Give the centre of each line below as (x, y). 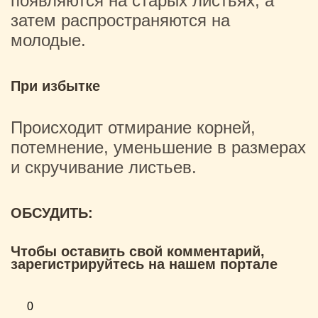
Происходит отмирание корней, (133, 127)
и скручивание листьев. (104, 167)
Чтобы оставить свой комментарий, (138, 251)
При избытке (55, 86)
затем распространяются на (120, 20)
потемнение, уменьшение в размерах (158, 147)
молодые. (48, 40)
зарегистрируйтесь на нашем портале (144, 264)
